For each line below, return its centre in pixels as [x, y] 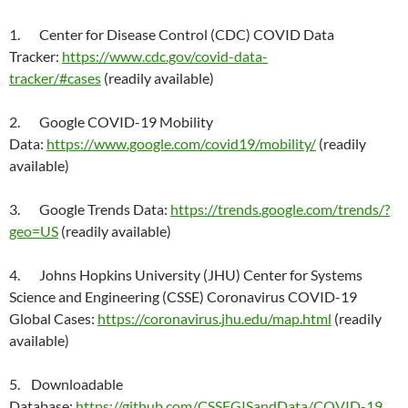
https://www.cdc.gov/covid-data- [165, 56]
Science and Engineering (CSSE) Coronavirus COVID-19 [183, 296]
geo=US [34, 231]
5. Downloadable [66, 384]
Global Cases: [53, 318]
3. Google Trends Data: [90, 209]
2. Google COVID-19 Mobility [111, 122]
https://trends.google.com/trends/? [280, 209]
